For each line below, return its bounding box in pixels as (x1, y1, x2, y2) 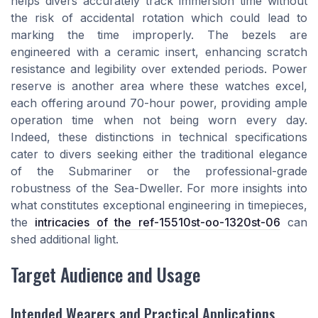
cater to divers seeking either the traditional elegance (11, 146, 307, 161)
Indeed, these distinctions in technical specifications (11, 129, 307, 144)
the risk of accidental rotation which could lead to (11, 10, 307, 25)
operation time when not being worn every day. (11, 112, 307, 127)
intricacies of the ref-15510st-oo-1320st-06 (35, 214, 280, 229)
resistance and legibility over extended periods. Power (11, 61, 307, 76)
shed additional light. (11, 231, 119, 246)
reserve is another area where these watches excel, (11, 78, 307, 93)
